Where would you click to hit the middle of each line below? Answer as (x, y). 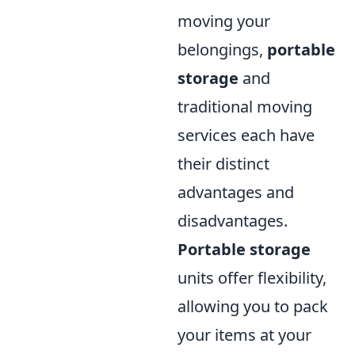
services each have (246, 136)
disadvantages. (233, 221)
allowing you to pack (253, 307)
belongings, (222, 50)
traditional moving (245, 107)
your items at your (244, 335)
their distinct (223, 164)
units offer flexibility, (252, 278)
